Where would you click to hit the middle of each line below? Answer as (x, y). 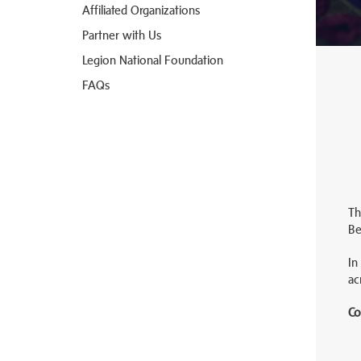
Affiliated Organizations (141, 10)
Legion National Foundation (153, 60)
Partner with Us (122, 35)
